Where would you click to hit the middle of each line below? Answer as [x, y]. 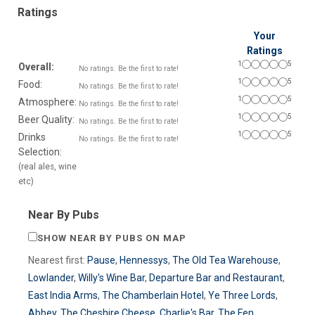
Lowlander [51, 277]
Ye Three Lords [242, 295]
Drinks [32, 137]
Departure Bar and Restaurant [216, 277]
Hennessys [144, 260]
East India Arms [63, 295]
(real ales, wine [47, 166]
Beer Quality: [46, 119]
